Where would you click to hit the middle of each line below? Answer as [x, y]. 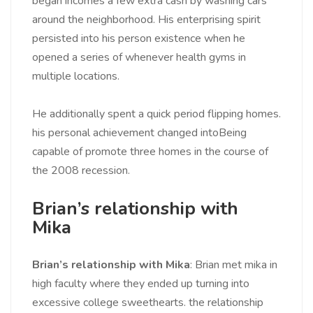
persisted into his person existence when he [139, 39]
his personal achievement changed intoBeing [139, 133]
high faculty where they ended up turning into [141, 284]
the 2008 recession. [81, 171]
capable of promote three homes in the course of [150, 152]
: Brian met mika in [234, 265]
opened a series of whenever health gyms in [139, 58]
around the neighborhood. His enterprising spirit [146, 20]
